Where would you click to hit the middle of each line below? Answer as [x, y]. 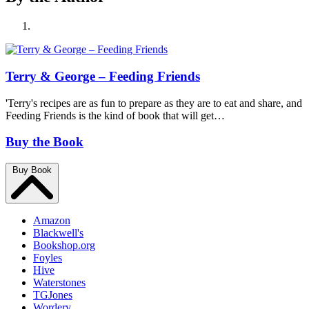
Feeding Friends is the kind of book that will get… [115, 115]
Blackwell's [58, 232]
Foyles [48, 257]
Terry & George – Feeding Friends [103, 76]
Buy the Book [44, 142]
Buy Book [32, 170]
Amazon [52, 220]
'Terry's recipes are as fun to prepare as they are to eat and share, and [154, 103]
